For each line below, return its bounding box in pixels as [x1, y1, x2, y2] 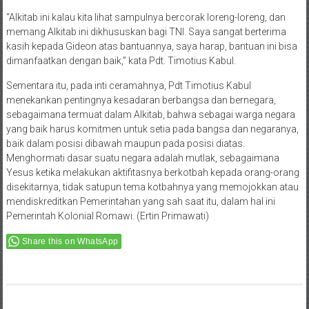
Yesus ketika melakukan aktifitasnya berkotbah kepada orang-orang [6, 167, 299, 179]
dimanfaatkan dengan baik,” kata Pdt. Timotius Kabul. [6, 55, 236, 67]
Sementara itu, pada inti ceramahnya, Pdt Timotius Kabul [6, 80, 251, 92]
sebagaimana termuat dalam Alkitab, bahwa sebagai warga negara [6, 109, 295, 121]
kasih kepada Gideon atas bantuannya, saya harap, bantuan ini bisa [6, 41, 297, 52]
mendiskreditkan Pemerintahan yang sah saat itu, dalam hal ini [6, 196, 275, 208]
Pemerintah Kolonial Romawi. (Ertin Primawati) [6, 210, 209, 222]
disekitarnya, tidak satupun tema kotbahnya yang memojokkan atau [6, 181, 299, 193]
